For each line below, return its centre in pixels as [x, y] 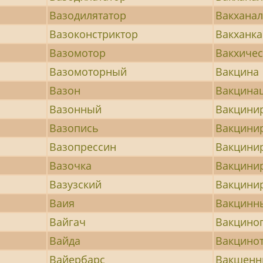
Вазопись [74, 128]
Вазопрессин [83, 146]
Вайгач [68, 222]
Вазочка [71, 165]
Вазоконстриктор [94, 34]
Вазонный [76, 109]
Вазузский [76, 184]
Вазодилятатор [88, 15]
